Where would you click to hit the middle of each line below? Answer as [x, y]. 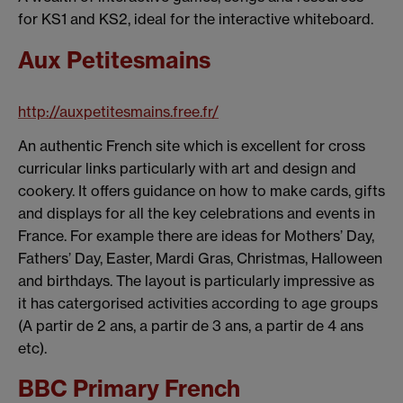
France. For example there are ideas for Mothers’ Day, [196, 235]
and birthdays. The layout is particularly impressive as [196, 280]
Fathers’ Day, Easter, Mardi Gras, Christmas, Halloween [200, 258]
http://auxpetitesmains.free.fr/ [118, 111]
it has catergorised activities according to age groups [198, 303]
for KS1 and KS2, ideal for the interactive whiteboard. [196, 18]
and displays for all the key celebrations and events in [197, 213]
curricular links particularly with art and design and [187, 168]
